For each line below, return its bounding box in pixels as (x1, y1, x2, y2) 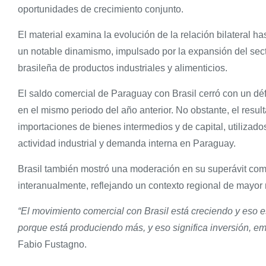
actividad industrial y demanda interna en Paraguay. (18, 138, 236, 149)
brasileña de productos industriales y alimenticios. (18, 63, 227, 74)
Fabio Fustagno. (18, 239, 87, 250)
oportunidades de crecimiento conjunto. (18, 4, 183, 15)
